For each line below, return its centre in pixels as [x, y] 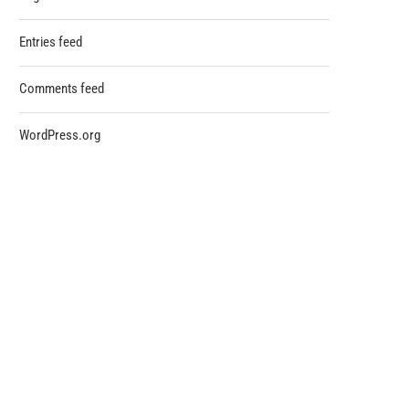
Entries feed [51, 42]
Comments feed [62, 89]
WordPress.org [60, 135]
